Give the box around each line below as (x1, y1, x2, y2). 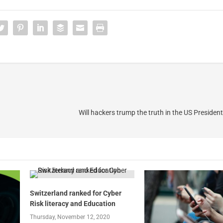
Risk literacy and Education (29, 200, 115, 208)
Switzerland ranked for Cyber (29, 189, 121, 198)
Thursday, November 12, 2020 (29, 214, 110, 221)
